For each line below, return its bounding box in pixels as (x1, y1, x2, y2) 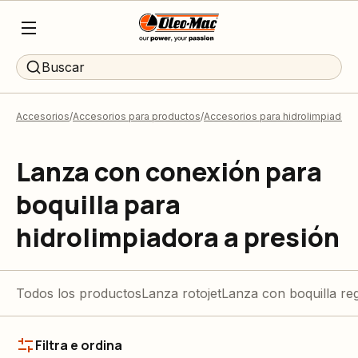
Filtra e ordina (35, 336, 122, 354)
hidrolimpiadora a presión (16, 220, 340, 255)
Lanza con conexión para (16, 154, 322, 189)
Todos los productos (16, 285, 141, 301)
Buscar (42, 59, 85, 75)
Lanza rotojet (141, 285, 221, 301)
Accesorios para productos (73, 110, 201, 122)
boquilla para (16, 187, 181, 222)
